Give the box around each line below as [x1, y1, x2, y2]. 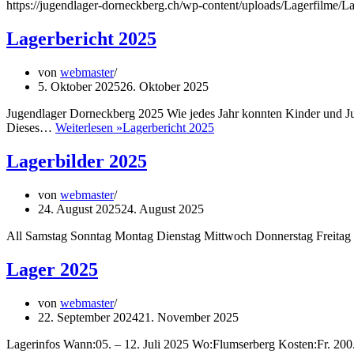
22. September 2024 [38, 310, 138, 324]
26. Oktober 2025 [120, 79, 209, 93]
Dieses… [6, 120, 55, 134]
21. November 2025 [138, 310, 239, 324]
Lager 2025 [6, 258, 98, 280]
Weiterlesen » [55, 120, 122, 134]
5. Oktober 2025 [38, 79, 120, 93]
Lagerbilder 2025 [6, 150, 147, 171]
